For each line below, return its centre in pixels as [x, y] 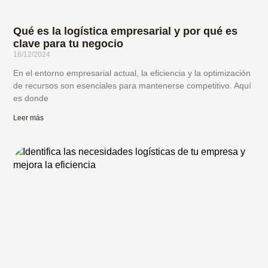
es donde [31, 98]
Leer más [29, 118]
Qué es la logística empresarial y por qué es [126, 31]
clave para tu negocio [68, 44]
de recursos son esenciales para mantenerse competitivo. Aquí [133, 86]
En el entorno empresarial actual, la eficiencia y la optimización [132, 73]
